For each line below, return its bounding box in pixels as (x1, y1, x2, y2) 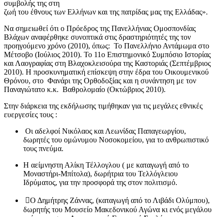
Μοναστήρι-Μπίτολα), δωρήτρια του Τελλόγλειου (23, 170, 178, 178)
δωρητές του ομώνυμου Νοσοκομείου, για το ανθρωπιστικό (23, 136, 209, 144)
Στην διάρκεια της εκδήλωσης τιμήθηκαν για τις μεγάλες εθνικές (4, 102, 202, 110)
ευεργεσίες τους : (4, 110, 57, 119)
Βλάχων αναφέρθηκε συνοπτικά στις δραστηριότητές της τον (4, 33, 191, 42)
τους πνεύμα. (23, 144, 63, 153)
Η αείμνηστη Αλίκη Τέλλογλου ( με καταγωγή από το (23, 161, 189, 170)
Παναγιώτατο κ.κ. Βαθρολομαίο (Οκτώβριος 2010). (4, 85, 166, 94)
